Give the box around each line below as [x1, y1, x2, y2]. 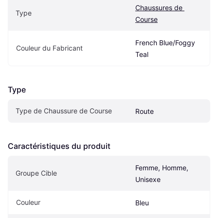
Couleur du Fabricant [16, 43, 83, 52]
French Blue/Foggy [135, 38, 195, 47]
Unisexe [135, 175, 161, 183]
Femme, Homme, [135, 163, 188, 172]
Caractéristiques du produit [8, 141, 110, 151]
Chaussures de [135, 3, 182, 12]
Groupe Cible [16, 168, 57, 177]
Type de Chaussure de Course [16, 106, 112, 115]
